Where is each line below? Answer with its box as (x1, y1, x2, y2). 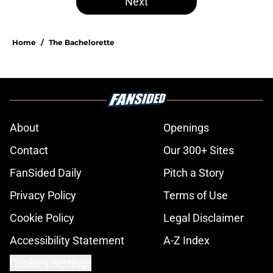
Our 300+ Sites (163, 144, 234, 157)
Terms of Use (163, 189, 228, 202)
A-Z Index (163, 234, 210, 247)
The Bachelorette (49, 38, 115, 48)
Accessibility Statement (10, 234, 124, 247)
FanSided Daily (10, 166, 82, 180)
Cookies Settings (10, 257, 91, 270)
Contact (10, 144, 48, 157)
